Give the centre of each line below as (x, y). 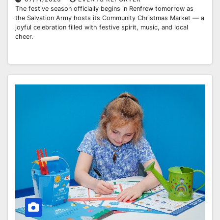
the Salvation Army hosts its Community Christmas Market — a (110, 18)
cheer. (24, 37)
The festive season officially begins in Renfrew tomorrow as (104, 9)
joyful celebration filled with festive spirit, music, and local (102, 27)
